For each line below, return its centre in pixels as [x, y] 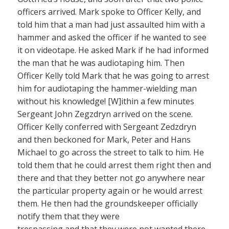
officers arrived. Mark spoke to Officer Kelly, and [109, 12]
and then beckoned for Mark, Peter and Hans [104, 140]
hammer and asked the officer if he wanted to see [112, 38]
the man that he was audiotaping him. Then [101, 63]
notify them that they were [68, 216]
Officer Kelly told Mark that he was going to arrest [113, 76]
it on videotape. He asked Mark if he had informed [113, 50]
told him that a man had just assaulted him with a [111, 25]
